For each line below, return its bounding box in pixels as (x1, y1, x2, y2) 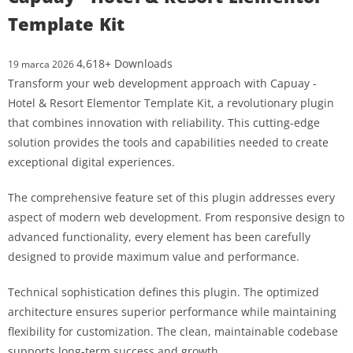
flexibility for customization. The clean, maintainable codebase (8, 323, 338, 339)
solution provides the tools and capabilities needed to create (8, 134, 329, 150)
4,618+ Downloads (76, 55, 173, 71)
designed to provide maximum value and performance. (8, 248, 299, 264)
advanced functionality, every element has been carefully (8, 229, 310, 244)
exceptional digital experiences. (8, 154, 175, 169)
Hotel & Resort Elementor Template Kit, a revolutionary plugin (8, 95, 334, 110)
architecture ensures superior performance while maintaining (8, 303, 336, 319)
